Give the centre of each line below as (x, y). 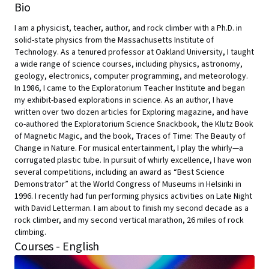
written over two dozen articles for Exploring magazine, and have (131, 112)
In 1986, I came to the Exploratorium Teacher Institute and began (130, 88)
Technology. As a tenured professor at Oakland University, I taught (134, 52)
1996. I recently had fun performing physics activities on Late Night (133, 196)
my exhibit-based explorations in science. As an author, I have (124, 100)
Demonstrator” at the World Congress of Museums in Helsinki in (128, 184)
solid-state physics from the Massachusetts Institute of (114, 40)
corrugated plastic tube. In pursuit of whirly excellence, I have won (133, 160)
